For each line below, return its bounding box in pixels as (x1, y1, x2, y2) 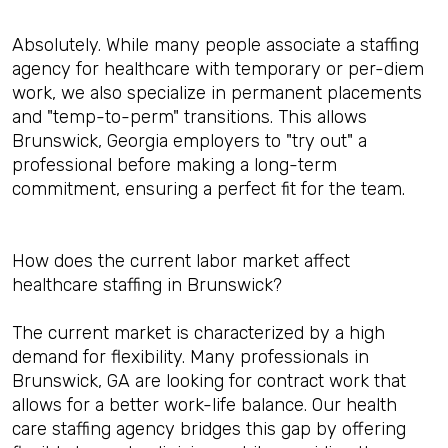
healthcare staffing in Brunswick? (12, 274, 282, 296)
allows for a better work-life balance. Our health (12, 394, 397, 416)
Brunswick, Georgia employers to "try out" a (12, 130, 367, 152)
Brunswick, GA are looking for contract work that (12, 370, 406, 392)
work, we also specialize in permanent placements (12, 82, 422, 104)
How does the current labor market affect (12, 250, 350, 272)
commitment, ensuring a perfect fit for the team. (12, 178, 405, 200)
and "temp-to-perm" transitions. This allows (12, 106, 367, 128)
